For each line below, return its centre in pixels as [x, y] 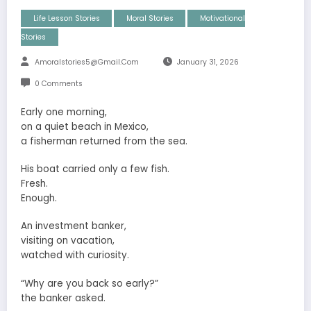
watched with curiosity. [75, 255]
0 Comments [58, 83]
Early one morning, [64, 112]
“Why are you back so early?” [90, 283]
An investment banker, [74, 226]
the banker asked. [63, 298]
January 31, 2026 [208, 62]
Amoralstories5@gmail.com [87, 62]
